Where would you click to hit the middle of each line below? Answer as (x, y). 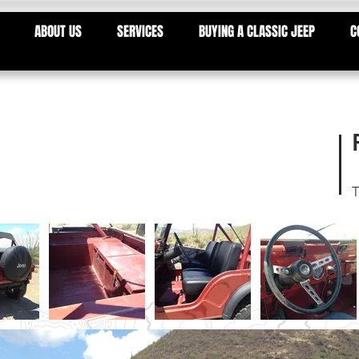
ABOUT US (58, 32)
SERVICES (140, 32)
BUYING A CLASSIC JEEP (257, 32)
